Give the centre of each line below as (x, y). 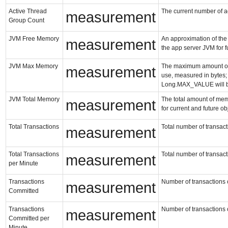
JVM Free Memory (34, 38)
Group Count (26, 20)
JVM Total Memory (34, 99)
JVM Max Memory (33, 66)
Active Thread (28, 11)
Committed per (29, 218)
